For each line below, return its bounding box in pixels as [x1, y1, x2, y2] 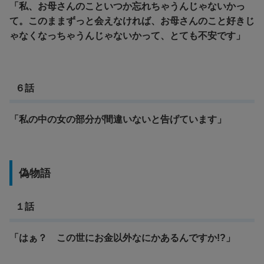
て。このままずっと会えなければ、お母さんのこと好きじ [9, 16, 255, 27]
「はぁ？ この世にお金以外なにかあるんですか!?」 [9, 233, 235, 243]
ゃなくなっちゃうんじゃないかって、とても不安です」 [9, 31, 245, 41]
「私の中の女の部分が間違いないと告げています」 [9, 114, 226, 124]
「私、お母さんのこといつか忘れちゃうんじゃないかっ [9, 1, 245, 12]
